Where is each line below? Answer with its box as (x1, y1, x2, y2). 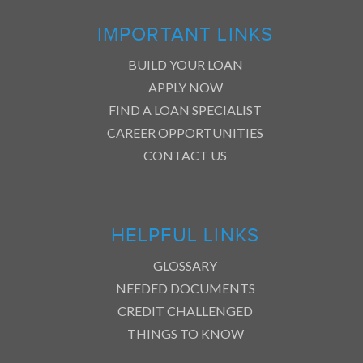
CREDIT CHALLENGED (117, 302, 253, 318)
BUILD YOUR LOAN (127, 56, 243, 72)
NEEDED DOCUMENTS (115, 280, 255, 296)
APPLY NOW (147, 79, 223, 95)
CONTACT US (143, 147, 227, 163)
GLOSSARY (153, 257, 217, 273)
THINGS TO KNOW (126, 325, 244, 341)
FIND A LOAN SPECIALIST (109, 101, 262, 117)
